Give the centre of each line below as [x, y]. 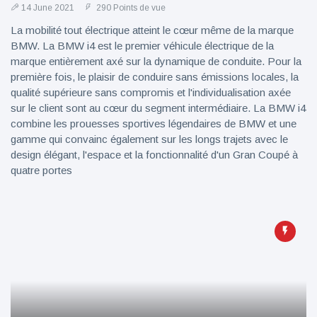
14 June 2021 [48, 8]
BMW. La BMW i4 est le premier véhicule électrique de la [142, 46]
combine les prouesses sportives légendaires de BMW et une [154, 123]
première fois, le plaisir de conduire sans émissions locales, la [155, 77]
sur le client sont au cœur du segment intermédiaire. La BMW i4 [158, 108]
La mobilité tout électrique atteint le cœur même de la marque [152, 30]
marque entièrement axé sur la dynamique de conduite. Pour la [156, 61]
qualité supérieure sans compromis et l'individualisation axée [151, 92]
